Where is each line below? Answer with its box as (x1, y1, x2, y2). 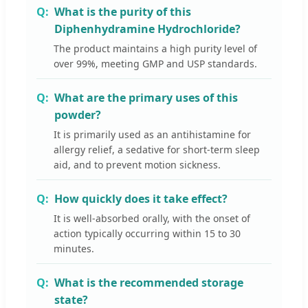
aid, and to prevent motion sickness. (54, 158, 221, 172)
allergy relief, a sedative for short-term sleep (54, 143, 260, 157)
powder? (54, 107, 101, 123)
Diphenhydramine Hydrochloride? (54, 21, 241, 37)
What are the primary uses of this (54, 90, 238, 106)
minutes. (54, 242, 94, 256)
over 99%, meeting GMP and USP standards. (54, 57, 257, 71)
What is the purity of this (54, 4, 191, 20)
